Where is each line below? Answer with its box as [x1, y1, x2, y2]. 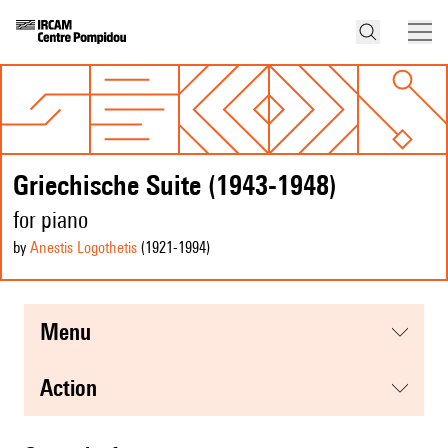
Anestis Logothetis [30, 238, 137, 258]
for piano [13, 206, 88, 234]
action [53, 374, 97, 402]
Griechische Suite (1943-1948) [13, 168, 337, 202]
